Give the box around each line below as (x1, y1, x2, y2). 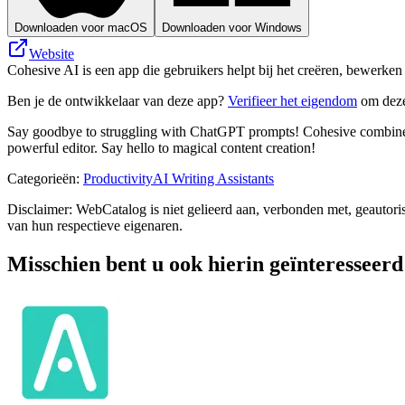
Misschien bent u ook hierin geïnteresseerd (7, 251, 403, 276)
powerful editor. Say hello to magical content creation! (7, 139, 316, 155)
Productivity (83, 170, 153, 186)
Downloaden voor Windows (162, 20, 302, 34)
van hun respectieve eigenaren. (7, 217, 183, 233)
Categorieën (7, 170, 76, 186)
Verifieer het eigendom (228, 92, 357, 108)
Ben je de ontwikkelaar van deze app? (7, 92, 228, 108)
